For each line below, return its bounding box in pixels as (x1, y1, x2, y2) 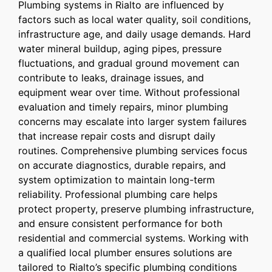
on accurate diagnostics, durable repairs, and (18, 159, 226, 172)
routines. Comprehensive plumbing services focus (18, 144, 247, 157)
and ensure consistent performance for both (18, 217, 222, 230)
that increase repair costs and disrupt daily (18, 130, 216, 143)
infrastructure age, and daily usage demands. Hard (18, 28, 251, 41)
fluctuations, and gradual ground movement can (18, 57, 239, 70)
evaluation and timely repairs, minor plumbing (18, 101, 228, 114)
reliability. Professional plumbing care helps (18, 188, 217, 201)
